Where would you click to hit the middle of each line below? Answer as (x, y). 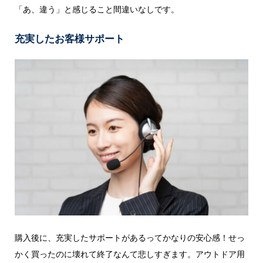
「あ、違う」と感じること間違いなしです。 (97, 9)
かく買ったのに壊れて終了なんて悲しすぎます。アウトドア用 (129, 254)
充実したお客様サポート (69, 39)
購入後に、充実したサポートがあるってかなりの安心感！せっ (129, 238)
